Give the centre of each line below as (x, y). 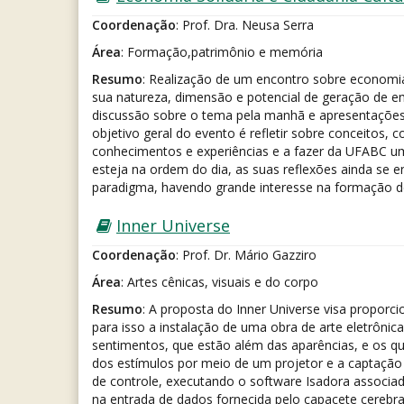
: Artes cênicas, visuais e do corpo (220, 282)
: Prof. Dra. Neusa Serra (245, 25)
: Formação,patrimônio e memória (222, 52)
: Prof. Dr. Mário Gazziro (246, 255)
